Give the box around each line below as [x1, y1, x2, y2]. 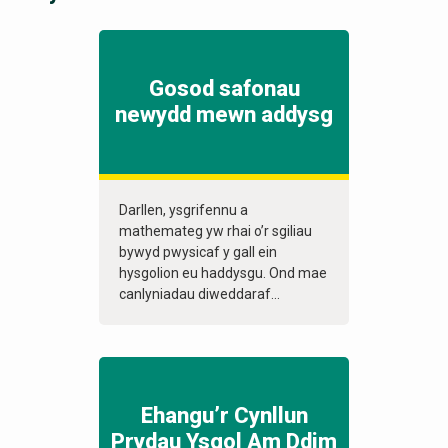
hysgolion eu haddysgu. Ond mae [119, 265, 327, 282]
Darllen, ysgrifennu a [119, 202, 248, 219]
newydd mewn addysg [115, 102, 333, 128]
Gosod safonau [148, 76, 300, 102]
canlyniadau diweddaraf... [119, 286, 280, 303]
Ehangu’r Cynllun [140, 403, 308, 429]
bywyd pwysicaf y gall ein [119, 244, 277, 261]
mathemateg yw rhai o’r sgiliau [119, 223, 312, 240]
